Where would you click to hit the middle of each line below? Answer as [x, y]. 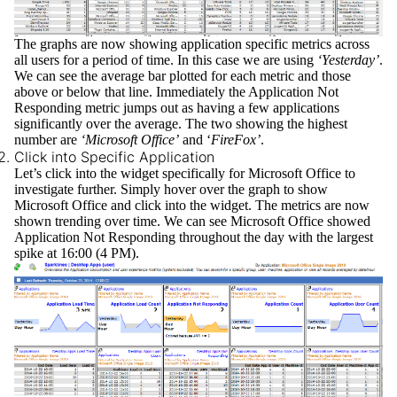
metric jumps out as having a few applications [210, 108]
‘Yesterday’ [348, 60]
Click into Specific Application [114, 157]
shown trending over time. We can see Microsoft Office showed [192, 221]
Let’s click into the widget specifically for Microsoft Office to [185, 173]
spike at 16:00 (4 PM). [77, 253]
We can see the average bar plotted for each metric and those [183, 76]
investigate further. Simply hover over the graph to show [171, 189]
